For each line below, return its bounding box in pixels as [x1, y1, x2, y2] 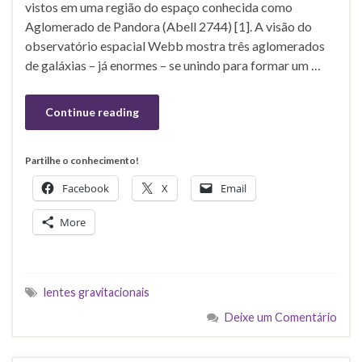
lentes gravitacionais [44, 285, 149, 300]
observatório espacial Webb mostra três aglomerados [25, 38, 325, 54]
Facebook [62, 181, 109, 196]
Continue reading [45, 105, 139, 120]
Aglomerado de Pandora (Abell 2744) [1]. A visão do [25, 19, 312, 35]
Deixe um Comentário [225, 310, 337, 325]
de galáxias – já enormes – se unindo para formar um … [25, 57, 321, 74]
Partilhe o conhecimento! [25, 154, 139, 167]
